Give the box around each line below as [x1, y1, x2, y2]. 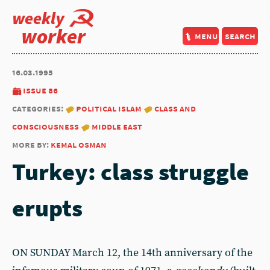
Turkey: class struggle [12, 157, 249, 187]
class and [154, 102, 196, 114]
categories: [12, 102, 65, 114]
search [224, 30, 256, 42]
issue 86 [23, 84, 58, 96]
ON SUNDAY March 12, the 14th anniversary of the [12, 246, 253, 260]
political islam [76, 102, 142, 114]
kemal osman [51, 139, 107, 150]
